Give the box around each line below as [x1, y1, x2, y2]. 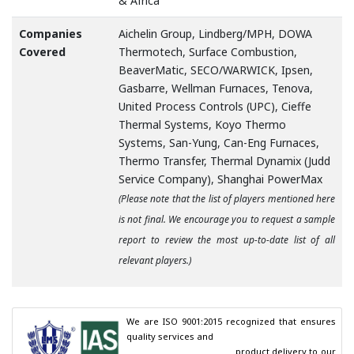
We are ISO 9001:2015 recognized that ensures [126, 315, 336, 328]
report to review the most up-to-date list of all [119, 233, 335, 247]
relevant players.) [119, 254, 191, 268]
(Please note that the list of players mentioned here [119, 192, 335, 206]
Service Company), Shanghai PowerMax [119, 171, 322, 187]
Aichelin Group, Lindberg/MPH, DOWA [119, 26, 312, 42]
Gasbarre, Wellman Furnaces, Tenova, [119, 81, 313, 96]
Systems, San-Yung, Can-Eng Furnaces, [119, 135, 319, 151]
